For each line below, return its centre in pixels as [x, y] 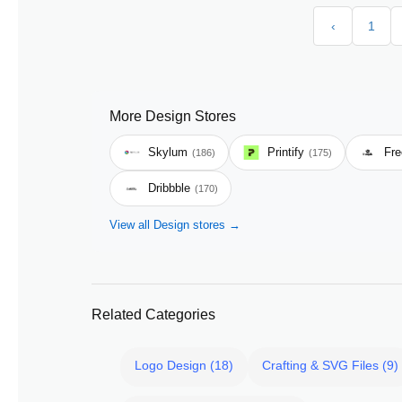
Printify [286, 152]
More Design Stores [173, 116]
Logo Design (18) [184, 365]
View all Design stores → [175, 225]
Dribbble [169, 188]
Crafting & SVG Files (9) [330, 365]
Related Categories [153, 315]
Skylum [168, 152]
